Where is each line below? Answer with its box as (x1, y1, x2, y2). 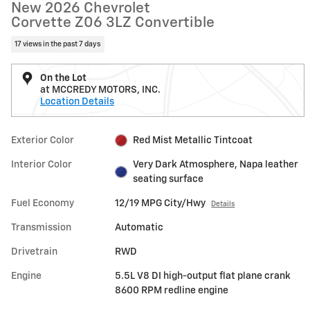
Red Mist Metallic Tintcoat (132, 135, 253, 145)
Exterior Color (11, 135, 74, 145)
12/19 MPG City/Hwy (115, 198, 206, 208)
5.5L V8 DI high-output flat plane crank (115, 271, 291, 281)
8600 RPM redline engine (115, 285, 229, 295)
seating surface (132, 174, 203, 184)
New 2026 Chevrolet (11, 1, 150, 16)
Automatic (115, 222, 164, 232)
